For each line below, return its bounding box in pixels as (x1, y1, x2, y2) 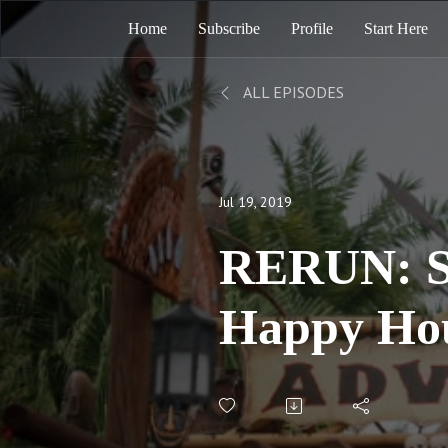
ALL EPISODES (240, 82, 344, 102)
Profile (290, 20, 333, 37)
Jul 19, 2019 (219, 193, 292, 211)
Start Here (363, 20, 428, 37)
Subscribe (197, 20, 260, 37)
